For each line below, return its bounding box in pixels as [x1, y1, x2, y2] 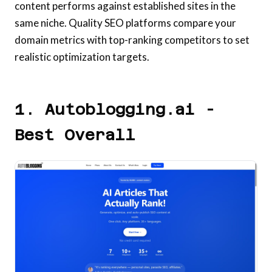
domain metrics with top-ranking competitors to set [15, 33, 250, 47]
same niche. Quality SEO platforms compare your [15, 16, 236, 30]
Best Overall [15, 126, 135, 144]
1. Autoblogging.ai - [15, 100, 215, 119]
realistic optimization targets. [15, 50, 149, 64]
